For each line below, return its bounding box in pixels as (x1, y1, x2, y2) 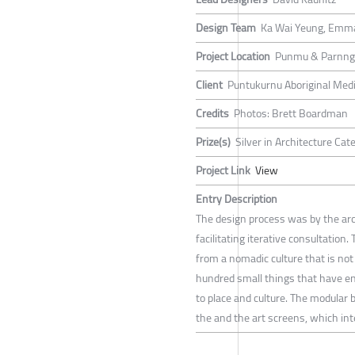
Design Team (196, 17, 256, 39)
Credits (196, 103, 229, 124)
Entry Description (196, 189, 277, 210)
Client (196, 74, 223, 96)
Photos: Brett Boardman (234, 103, 348, 124)
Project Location (196, 46, 270, 67)
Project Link (196, 160, 250, 181)
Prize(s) (196, 132, 231, 153)
